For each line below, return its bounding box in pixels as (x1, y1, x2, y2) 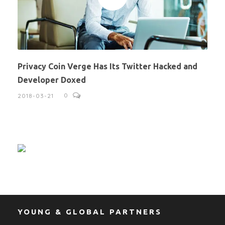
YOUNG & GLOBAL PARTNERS (18, 207, 162, 216)
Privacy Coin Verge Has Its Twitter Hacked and (18, 62, 197, 71)
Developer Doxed (18, 75, 86, 85)
